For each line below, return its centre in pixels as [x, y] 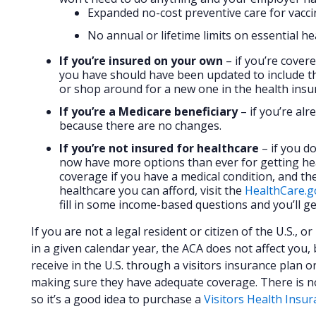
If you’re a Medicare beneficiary [148, 112]
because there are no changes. [140, 126]
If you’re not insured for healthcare [159, 148]
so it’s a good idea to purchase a [117, 299]
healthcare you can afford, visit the [152, 191]
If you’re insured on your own [142, 61]
